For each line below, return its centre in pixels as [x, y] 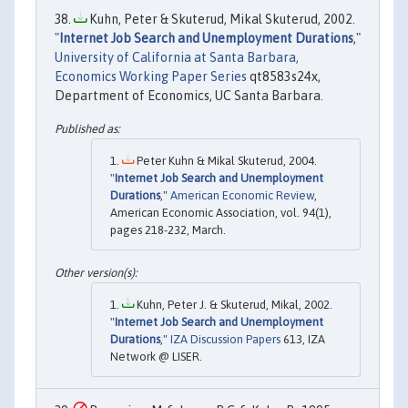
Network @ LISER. [156, 357]
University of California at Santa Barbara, [177, 58]
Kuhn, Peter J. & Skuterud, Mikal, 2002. [233, 305]
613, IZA [303, 340]
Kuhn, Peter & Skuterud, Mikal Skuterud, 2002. [221, 20]
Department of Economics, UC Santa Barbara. [189, 96]
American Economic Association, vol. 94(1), [221, 212]
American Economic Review [242, 195]
